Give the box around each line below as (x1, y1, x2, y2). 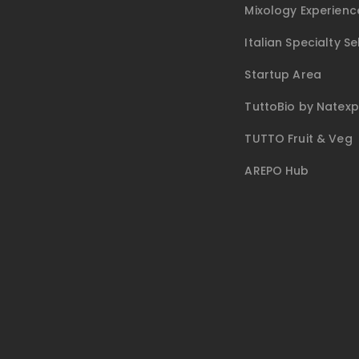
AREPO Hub (244, 163, 309, 179)
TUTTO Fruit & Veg (244, 131, 353, 147)
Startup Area (244, 67, 322, 83)
